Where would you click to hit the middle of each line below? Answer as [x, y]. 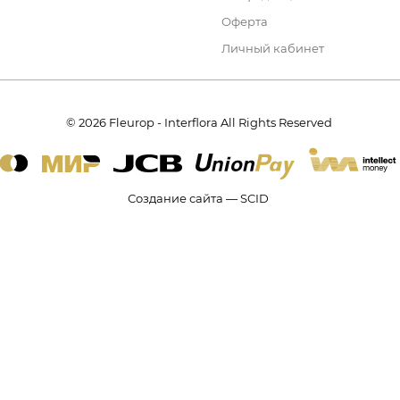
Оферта [245, 21]
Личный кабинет [273, 48]
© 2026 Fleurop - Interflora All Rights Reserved [199, 122]
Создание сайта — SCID [198, 198]
